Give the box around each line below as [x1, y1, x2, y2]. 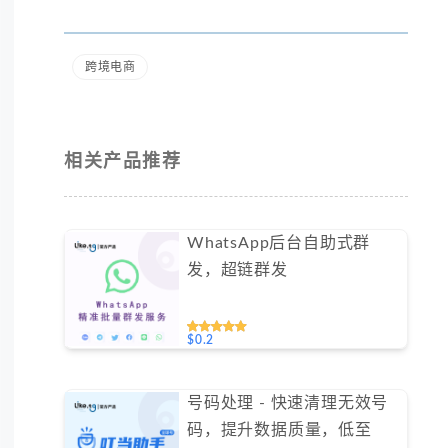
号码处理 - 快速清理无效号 [186, 395, 389, 412]
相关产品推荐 [64, 153, 182, 172]
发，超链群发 [186, 262, 288, 279]
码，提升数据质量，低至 [186, 422, 372, 439]
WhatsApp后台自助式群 [186, 235, 371, 252]
